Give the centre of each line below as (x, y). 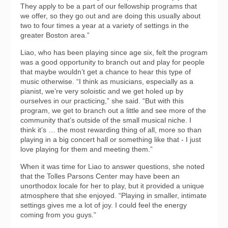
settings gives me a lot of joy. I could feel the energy (104, 205)
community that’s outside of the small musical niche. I (106, 120)
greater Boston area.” (55, 35)
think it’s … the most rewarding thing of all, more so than (111, 130)
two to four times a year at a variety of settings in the (105, 25)
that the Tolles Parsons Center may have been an (100, 176)
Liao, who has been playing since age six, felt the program (114, 52)
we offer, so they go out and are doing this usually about (110, 16)
